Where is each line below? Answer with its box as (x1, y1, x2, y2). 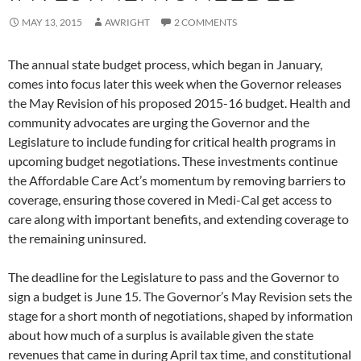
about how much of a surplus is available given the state (8, 327, 313, 343)
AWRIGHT (105, 16, 150, 29)
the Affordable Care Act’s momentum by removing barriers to (8, 172, 346, 189)
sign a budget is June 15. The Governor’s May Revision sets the (8, 288, 352, 305)
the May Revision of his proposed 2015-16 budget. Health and (8, 95, 351, 111)
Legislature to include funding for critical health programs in (8, 134, 336, 150)
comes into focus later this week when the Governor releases (8, 76, 342, 92)
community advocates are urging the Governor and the (8, 114, 309, 131)
